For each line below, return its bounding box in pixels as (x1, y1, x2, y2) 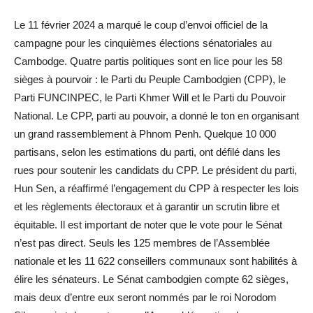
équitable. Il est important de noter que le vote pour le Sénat (14, 218, 282, 231)
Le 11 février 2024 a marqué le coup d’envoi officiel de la (14, 18, 268, 31)
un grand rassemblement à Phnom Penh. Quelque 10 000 (14, 127, 276, 140)
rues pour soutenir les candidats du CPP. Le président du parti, (14, 163, 297, 176)
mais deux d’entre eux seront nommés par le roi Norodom (14, 291, 277, 303)
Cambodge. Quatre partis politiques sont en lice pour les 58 (14, 54, 282, 67)
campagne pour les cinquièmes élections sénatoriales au (14, 36, 272, 49)
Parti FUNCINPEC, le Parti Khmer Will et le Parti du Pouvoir (14, 91, 286, 103)
